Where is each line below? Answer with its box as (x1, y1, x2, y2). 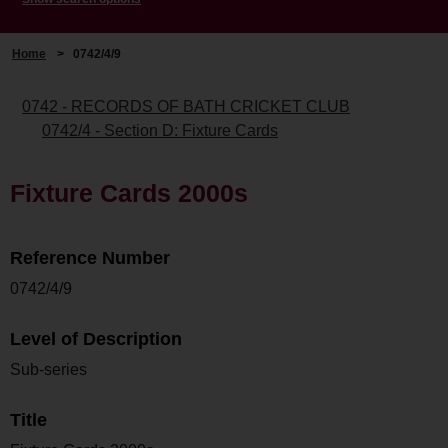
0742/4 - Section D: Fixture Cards (42, 121, 278, 139)
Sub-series (10, 360, 87, 378)
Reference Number (10, 247, 170, 268)
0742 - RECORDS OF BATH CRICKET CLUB (22, 97, 350, 115)
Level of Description (10, 328, 182, 349)
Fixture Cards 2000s (10, 178, 248, 207)
